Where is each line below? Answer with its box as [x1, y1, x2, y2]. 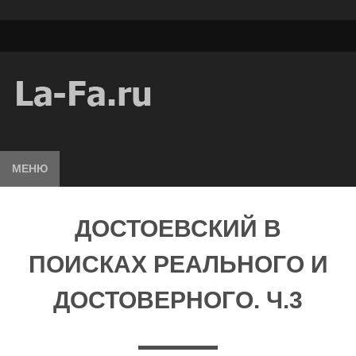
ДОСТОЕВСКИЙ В [75, 215, 281, 242]
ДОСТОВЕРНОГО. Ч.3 [53, 287, 303, 313]
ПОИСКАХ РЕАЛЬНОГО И [28, 251, 328, 277]
